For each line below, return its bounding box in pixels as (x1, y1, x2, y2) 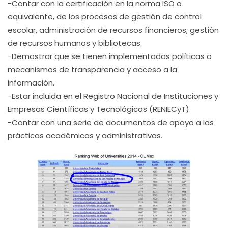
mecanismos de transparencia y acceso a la (8, 64, 177, 75)
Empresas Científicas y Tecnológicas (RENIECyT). (8, 104, 191, 115)
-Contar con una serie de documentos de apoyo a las (8, 117, 214, 128)
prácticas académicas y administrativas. (8, 130, 162, 141)
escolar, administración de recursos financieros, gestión (8, 24, 219, 35)
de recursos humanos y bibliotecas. (8, 38, 142, 48)
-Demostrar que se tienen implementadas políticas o (8, 51, 212, 62)
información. (8, 77, 54, 88)
